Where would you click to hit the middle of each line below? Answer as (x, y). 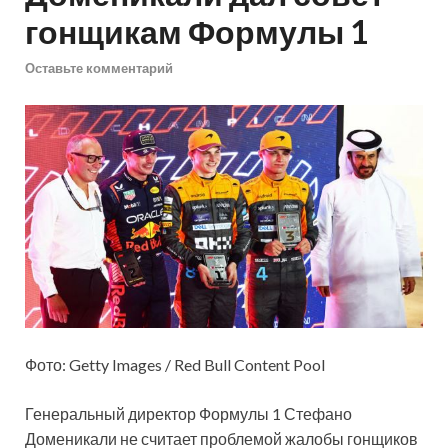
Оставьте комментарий (99, 67)
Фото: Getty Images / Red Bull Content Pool (175, 365)
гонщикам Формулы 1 (197, 32)
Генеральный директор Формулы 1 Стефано (188, 414)
